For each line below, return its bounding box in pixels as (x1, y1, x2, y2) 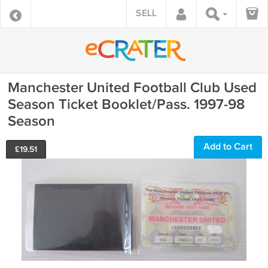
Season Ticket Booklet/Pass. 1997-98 (8, 96, 245, 113)
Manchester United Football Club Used (8, 79, 257, 96)
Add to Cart (203, 141, 252, 153)
